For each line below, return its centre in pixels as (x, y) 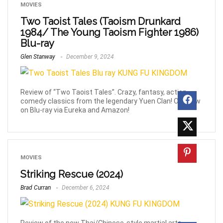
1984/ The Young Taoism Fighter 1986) (110, 33)
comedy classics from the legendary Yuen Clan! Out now (111, 101)
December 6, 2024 (85, 188)
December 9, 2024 (89, 57)
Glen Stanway (38, 57)
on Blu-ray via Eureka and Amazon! (75, 110)
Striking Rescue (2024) (72, 174)
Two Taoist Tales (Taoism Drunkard (101, 22)
